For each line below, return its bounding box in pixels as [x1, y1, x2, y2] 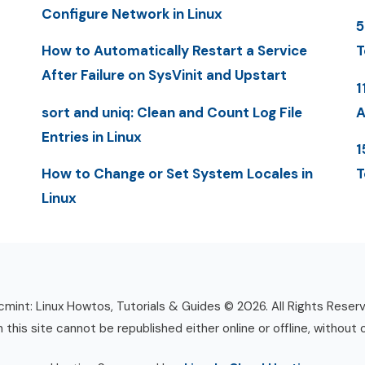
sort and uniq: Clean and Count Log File [41, 103, 302, 121]
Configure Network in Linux [41, 5, 222, 24]
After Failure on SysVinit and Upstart [41, 66, 287, 85]
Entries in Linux [41, 127, 142, 146]
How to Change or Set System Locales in [41, 164, 313, 182]
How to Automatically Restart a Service [41, 42, 307, 60]
